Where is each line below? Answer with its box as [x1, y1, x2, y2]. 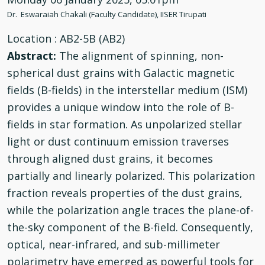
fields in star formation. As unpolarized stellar [7, 117, 242, 131]
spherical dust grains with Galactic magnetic [7, 66, 235, 80]
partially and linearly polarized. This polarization [7, 169, 255, 183]
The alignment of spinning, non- [59, 49, 224, 63]
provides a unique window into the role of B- [7, 100, 234, 114]
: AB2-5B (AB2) [54, 31, 125, 46]
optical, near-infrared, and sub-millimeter [7, 237, 220, 251]
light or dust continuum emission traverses [7, 134, 229, 148]
